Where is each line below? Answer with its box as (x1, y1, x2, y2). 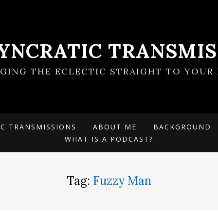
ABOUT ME (93, 122, 137, 131)
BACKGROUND (153, 122, 211, 131)
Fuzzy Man (93, 173, 151, 188)
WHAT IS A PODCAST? (65, 134, 153, 144)
